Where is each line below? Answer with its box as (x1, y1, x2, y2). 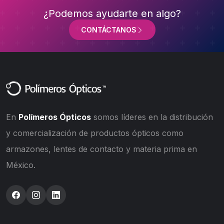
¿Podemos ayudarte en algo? (43, 7, 181, 20)
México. (6, 160, 35, 170)
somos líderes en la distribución (91, 112, 213, 122)
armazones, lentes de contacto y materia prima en (6, 144, 197, 154)
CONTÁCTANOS (80, 25, 136, 34)
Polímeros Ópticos (18, 112, 91, 122)
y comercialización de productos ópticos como (6, 128, 183, 138)
